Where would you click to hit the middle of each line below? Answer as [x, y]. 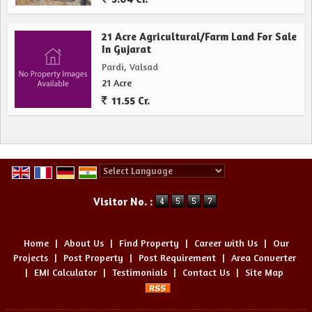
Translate [205, 186]
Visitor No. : [124, 201]
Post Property [93, 258]
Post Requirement [177, 258]
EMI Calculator [65, 272]
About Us [84, 243]
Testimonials [140, 272]
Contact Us [206, 272]
